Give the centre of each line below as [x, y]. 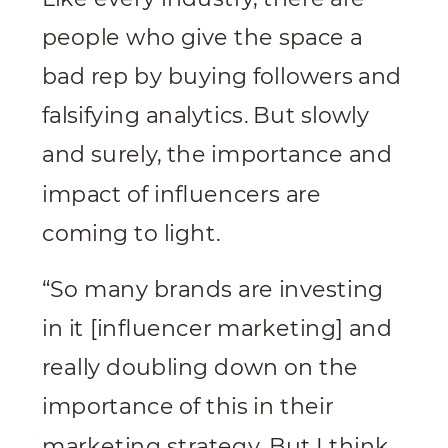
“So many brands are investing [213, 288]
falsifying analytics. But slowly [206, 115]
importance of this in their [188, 406]
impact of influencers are [181, 193]
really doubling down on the [200, 367]
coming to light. [134, 232]
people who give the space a [202, 36]
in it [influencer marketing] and [217, 328]
